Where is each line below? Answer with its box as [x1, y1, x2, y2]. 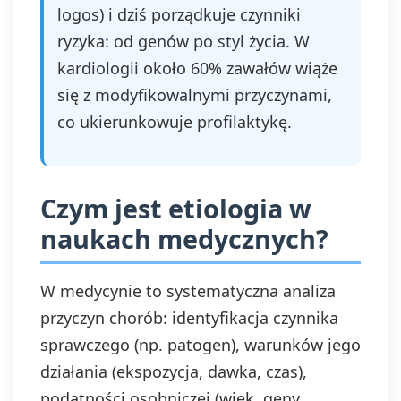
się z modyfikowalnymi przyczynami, [57, 84, 332, 106]
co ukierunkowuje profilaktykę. [57, 111, 292, 132]
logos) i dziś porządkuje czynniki [57, 4, 301, 25]
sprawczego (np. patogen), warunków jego [40, 334, 361, 355]
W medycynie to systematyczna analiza [40, 280, 336, 302]
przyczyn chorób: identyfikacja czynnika [40, 307, 338, 328]
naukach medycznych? [40, 221, 328, 256]
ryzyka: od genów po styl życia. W [57, 30, 310, 52]
